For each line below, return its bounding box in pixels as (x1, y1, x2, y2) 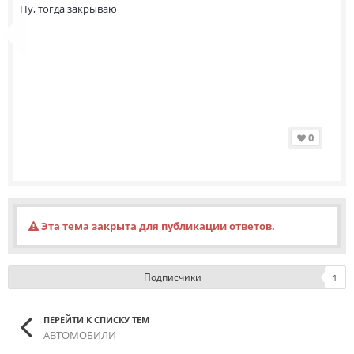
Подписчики (144, 269, 201, 284)
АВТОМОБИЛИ (43, 328, 116, 343)
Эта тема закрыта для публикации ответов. (39, 218, 275, 233)
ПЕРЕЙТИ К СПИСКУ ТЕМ (43, 313, 149, 326)
